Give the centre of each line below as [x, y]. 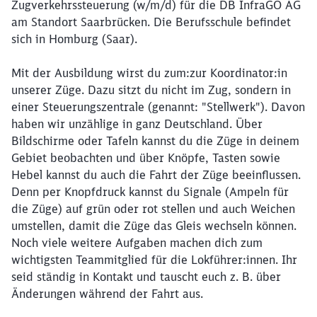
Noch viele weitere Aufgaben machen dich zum [137, 243]
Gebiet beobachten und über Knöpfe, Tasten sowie [146, 158]
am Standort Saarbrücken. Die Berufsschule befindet [151, 22]
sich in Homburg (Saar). [74, 39]
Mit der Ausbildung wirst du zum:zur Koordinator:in [149, 73]
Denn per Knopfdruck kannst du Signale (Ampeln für [150, 192]
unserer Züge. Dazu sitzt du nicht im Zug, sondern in [151, 90]
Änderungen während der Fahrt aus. [107, 294]
